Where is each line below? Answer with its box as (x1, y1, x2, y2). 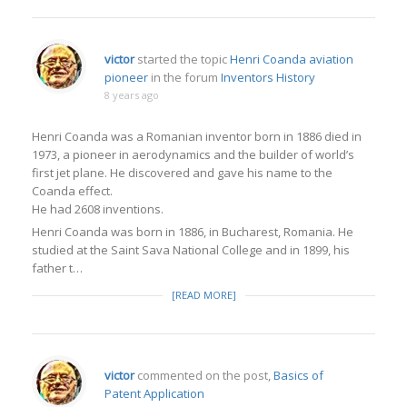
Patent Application (104, 385, 204, 402)
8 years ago (104, 88, 159, 102)
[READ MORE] (171, 288, 236, 302)
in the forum (148, 69, 221, 85)
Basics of (273, 367, 323, 383)
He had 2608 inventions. (32, 201, 164, 217)
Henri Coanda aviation (230, 51, 353, 67)
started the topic (134, 51, 230, 67)
